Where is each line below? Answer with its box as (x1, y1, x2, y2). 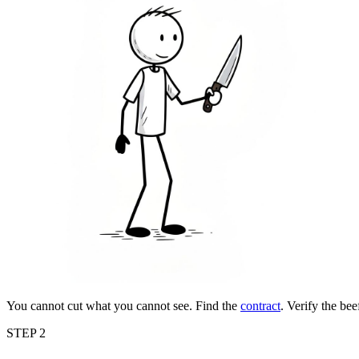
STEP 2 (6, 326, 46, 341)
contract (240, 299, 280, 313)
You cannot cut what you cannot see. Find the (6, 299, 240, 313)
